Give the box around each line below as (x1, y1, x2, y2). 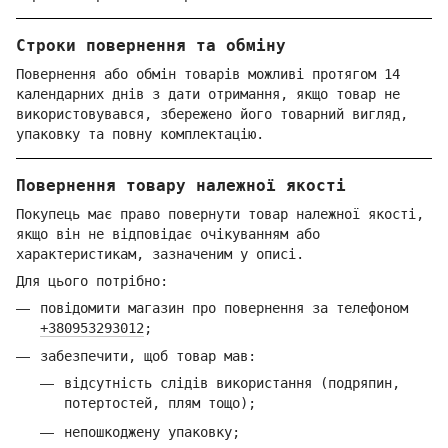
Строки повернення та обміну (16, 35, 286, 55)
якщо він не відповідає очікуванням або (16, 225, 320, 242)
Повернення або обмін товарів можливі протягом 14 (16, 65, 400, 82)
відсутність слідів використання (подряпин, (64, 375, 400, 392)
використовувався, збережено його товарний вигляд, (16, 105, 408, 122)
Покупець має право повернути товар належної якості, (16, 205, 424, 222)
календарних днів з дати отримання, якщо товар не (16, 85, 400, 102)
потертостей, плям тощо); (64, 395, 256, 412)
